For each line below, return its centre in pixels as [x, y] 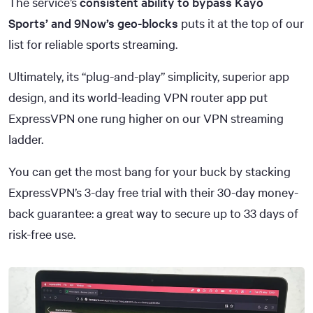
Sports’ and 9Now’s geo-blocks [93, 23]
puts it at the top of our [241, 23]
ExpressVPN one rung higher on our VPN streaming [146, 118]
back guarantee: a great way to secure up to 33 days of [153, 213]
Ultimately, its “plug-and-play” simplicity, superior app [149, 76]
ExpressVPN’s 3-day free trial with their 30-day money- [153, 192]
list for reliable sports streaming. [93, 44]
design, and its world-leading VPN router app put [138, 97]
